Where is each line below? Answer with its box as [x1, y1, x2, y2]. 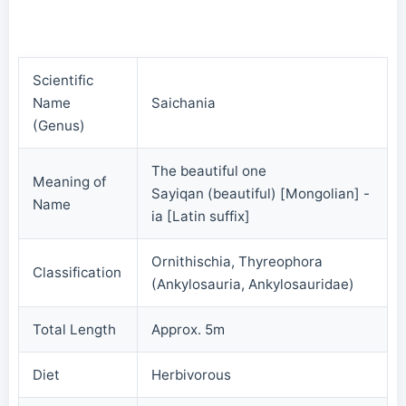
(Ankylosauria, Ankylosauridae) [151, 275, 354, 294]
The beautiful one [151, 162, 266, 180]
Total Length [33, 321, 116, 339]
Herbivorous [151, 366, 231, 384]
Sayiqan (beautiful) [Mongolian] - [151, 185, 370, 203]
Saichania [151, 94, 216, 112]
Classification [33, 264, 121, 282]
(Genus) [33, 117, 85, 135]
